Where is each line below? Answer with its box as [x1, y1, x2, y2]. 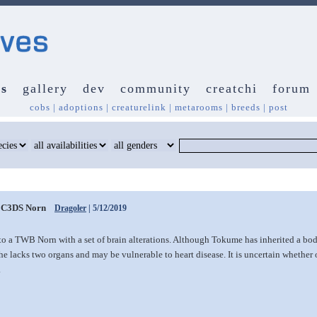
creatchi [206, 81, 258, 96]
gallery [23, 81, 68, 96]
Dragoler [54, 203, 86, 213]
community [120, 81, 191, 96]
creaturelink [111, 102, 166, 113]
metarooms [174, 102, 223, 113]
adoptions [58, 102, 103, 113]
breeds [231, 102, 260, 113]
